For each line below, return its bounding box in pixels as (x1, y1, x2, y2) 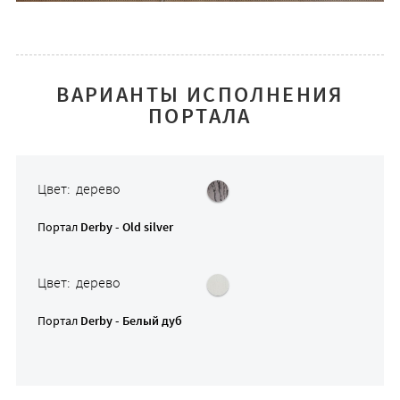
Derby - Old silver (79, 218, 173, 235)
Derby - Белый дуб (79, 312, 182, 329)
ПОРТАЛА (148, 101, 252, 129)
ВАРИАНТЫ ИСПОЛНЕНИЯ (56, 79, 344, 108)
